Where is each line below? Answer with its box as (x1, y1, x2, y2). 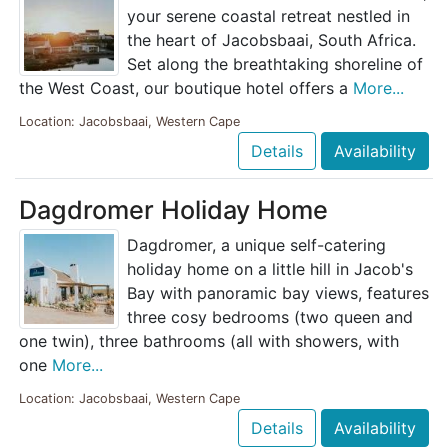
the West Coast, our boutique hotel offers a (19, 78, 353, 99)
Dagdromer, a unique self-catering (127, 235, 386, 256)
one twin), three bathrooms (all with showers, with (19, 331, 399, 352)
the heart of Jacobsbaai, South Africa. (127, 30, 416, 51)
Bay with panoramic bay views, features (127, 283, 429, 304)
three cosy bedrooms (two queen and (127, 307, 413, 328)
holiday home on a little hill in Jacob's (127, 259, 413, 280)
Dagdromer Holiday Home (19, 195, 328, 226)
